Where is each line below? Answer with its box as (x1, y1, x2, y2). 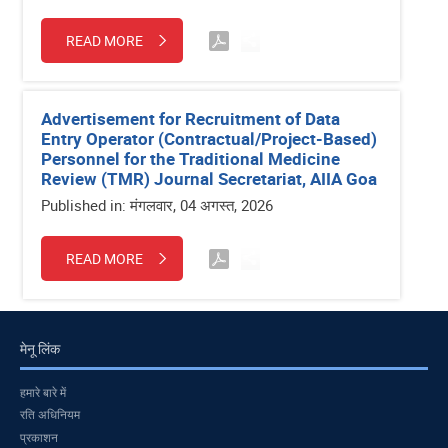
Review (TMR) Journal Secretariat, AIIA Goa (41, 166, 377, 190)
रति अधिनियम (20, 406, 80, 423)
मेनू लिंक (20, 338, 60, 358)
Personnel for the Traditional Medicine (41, 146, 340, 170)
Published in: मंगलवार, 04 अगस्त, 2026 (41, 194, 273, 215)
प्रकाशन (20, 428, 58, 445)
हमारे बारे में (20, 383, 66, 400)
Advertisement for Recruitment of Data (41, 106, 340, 130)
